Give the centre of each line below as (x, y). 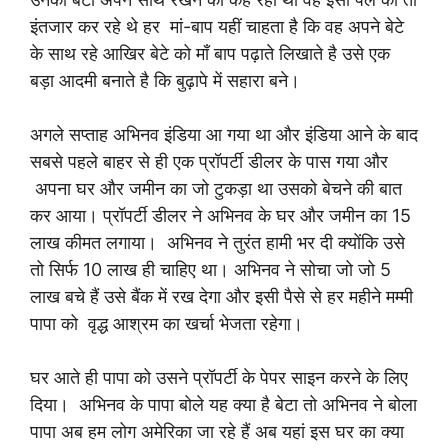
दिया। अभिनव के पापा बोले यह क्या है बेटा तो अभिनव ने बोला (223, 404)
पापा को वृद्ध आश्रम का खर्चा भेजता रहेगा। (166, 323)
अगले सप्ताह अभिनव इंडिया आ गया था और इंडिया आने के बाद (224, 134)
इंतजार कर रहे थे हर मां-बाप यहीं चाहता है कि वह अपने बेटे (217, 26)
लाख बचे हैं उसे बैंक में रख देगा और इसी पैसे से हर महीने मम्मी (221, 296)
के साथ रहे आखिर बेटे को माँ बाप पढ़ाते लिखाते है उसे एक (210, 53)
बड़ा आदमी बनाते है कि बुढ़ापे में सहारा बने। (165, 80)
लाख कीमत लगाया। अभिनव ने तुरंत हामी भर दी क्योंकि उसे (217, 242)
